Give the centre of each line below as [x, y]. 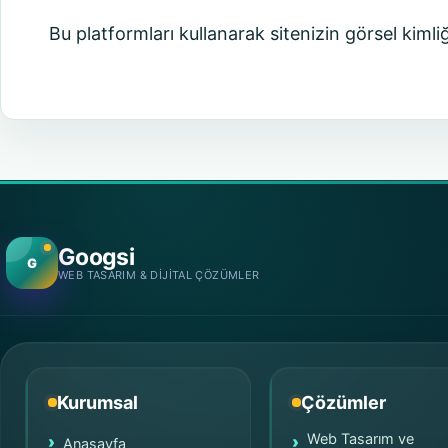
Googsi [96, 256]
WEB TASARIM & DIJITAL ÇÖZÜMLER [159, 274]
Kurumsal [97, 402]
